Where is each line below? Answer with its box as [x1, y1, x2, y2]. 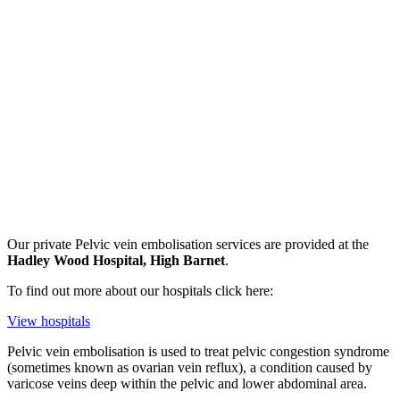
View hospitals [7, 312, 90, 329]
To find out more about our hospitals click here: [7, 282, 273, 298]
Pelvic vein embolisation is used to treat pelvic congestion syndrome [7, 343, 389, 359]
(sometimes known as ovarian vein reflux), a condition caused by [7, 359, 372, 375]
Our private [7, 236, 75, 252]
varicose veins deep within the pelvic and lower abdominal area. [7, 375, 367, 391]
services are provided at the [212, 236, 369, 252]
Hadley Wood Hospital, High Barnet [7, 252, 225, 268]
